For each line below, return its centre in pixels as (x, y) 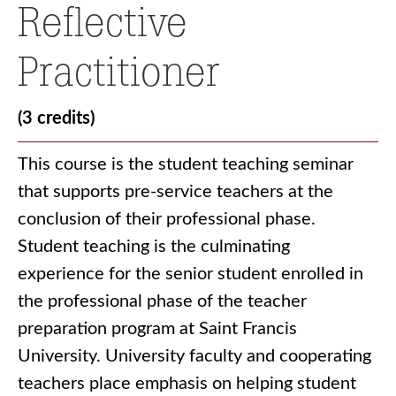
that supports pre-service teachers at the (175, 192)
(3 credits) (56, 118)
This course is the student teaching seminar (186, 164)
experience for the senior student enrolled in (190, 274)
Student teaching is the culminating (154, 247)
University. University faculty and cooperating (194, 356)
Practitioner (119, 71)
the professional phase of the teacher (162, 301)
